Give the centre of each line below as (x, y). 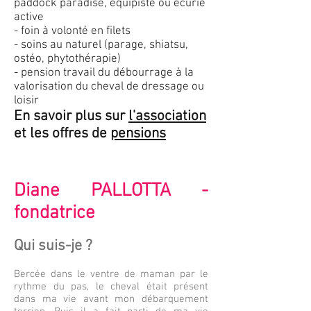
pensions (138, 134)
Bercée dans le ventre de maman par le (111, 274)
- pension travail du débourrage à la (104, 73)
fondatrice (54, 213)
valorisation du (51, 87)
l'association (167, 116)
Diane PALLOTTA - (111, 191)
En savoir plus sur (71, 116)
